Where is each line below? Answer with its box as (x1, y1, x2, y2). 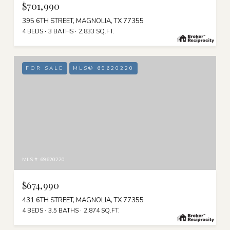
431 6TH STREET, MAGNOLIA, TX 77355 (22, 195, 144, 205)
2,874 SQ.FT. (84, 206, 120, 215)
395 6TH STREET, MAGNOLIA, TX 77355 (22, 16, 144, 26)
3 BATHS (48, 27, 73, 36)
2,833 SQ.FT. (79, 27, 114, 36)
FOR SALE (26, 65, 64, 72)
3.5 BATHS (48, 206, 79, 215)
